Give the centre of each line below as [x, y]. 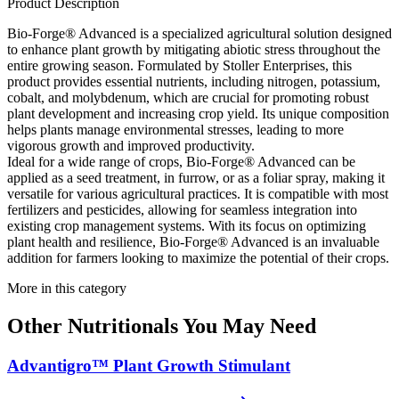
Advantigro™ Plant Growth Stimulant [149, 365]
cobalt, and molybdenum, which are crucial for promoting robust [188, 97]
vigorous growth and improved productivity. [131, 145]
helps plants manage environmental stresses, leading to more [175, 129]
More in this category [67, 288]
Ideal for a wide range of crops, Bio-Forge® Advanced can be [181, 161]
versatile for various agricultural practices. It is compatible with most [198, 193]
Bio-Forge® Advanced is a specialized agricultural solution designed [199, 33]
